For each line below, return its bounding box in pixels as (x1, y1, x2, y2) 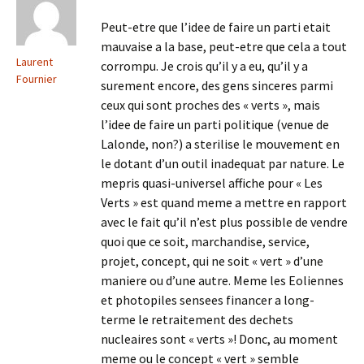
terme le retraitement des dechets (101, 311, 293, 327)
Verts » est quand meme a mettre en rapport (101, 194, 347, 210)
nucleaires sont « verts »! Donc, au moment (101, 331, 338, 347)
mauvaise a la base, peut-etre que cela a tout (101, 38, 347, 54)
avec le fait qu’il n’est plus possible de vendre (101, 214, 348, 230)
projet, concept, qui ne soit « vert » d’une (101, 253, 323, 269)
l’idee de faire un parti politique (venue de (101, 116, 329, 132)
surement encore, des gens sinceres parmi (101, 77, 333, 93)
